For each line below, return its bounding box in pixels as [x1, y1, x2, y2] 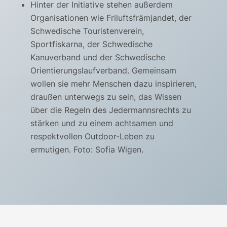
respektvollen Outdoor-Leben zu [30, 131, 155, 142]
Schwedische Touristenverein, [30, 26, 144, 36]
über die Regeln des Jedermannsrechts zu [30, 105, 191, 116]
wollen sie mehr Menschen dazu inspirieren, [30, 79, 197, 89]
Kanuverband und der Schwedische [30, 52, 165, 63]
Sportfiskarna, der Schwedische [30, 39, 153, 50]
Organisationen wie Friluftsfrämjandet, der [30, 13, 192, 23]
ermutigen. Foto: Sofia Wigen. [30, 144, 143, 155]
